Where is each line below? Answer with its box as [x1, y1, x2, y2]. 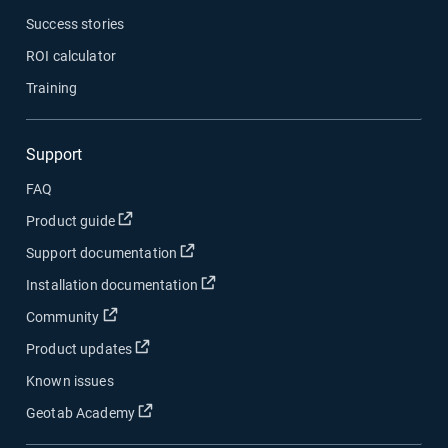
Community [26, 308, 100, 325]
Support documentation [26, 244, 178, 261]
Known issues [26, 372, 114, 389]
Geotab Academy [26, 404, 136, 421]
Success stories [26, 15, 125, 32]
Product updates [26, 340, 133, 357]
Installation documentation [26, 276, 198, 293]
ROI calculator [26, 47, 117, 64]
